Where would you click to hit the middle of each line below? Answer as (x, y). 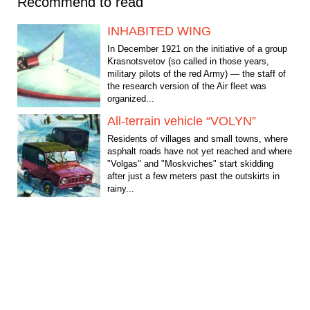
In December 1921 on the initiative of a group (197, 48)
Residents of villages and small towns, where (198, 138)
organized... (131, 98)
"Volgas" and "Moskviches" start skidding (190, 163)
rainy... (121, 188)
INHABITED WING (159, 31)
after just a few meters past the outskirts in (193, 176)
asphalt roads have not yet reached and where (200, 151)
